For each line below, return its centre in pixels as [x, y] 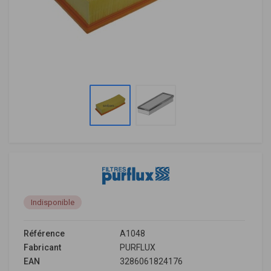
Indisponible [53, 203]
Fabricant [42, 248]
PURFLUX [138, 248]
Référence [44, 234]
